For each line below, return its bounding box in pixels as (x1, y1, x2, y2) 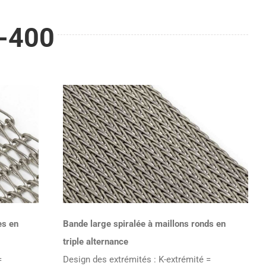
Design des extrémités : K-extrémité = (63, 254, 211, 265)
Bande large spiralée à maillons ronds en (63, 218, 226, 229)
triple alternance (63, 236, 129, 247)
